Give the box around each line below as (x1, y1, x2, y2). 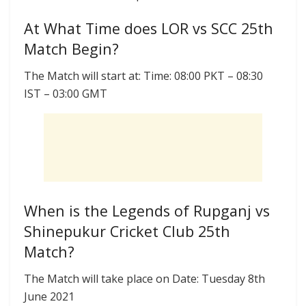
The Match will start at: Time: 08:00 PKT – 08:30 (24, 68, 263, 83)
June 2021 (24, 288, 74, 304)
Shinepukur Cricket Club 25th (24, 221, 230, 242)
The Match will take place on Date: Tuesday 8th (24, 270, 265, 286)
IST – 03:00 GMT (24, 85, 107, 101)
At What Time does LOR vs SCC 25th (24, 18, 273, 38)
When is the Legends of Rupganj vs (24, 201, 270, 221)
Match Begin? (24, 38, 119, 59)
